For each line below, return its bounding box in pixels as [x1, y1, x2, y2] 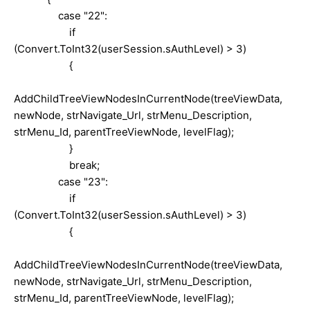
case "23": [14, 174, 108, 188]
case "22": [14, 8, 107, 22]
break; [14, 158, 100, 172]
